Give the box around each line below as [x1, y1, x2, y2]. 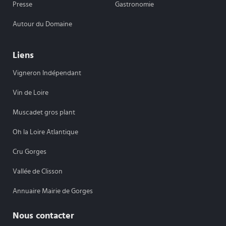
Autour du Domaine [13, 20, 73, 28]
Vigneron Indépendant [13, 69, 82, 77]
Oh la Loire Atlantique [13, 128, 79, 136]
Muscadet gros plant [13, 108, 76, 116]
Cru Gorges [13, 148, 47, 155]
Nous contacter [13, 210, 74, 220]
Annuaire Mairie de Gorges [13, 187, 93, 195]
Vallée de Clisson [13, 167, 63, 175]
